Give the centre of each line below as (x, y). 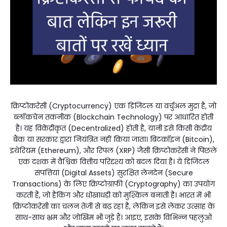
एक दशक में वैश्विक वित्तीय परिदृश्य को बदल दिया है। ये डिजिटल (113, 161)
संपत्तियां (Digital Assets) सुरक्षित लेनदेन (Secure (113, 173)
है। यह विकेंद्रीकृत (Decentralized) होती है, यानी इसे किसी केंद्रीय (113, 128)
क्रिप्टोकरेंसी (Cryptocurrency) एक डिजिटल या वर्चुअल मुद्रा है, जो (113, 106)
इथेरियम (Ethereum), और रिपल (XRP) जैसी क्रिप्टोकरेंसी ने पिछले (113, 150)
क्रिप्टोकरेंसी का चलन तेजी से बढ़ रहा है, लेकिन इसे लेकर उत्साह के (113, 206)
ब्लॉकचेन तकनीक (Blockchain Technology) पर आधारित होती (113, 117)
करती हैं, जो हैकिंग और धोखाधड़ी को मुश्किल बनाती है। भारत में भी (113, 195)
